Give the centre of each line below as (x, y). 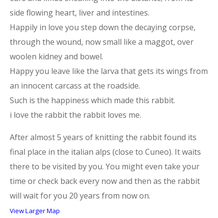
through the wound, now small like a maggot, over (102, 42)
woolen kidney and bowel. (56, 56)
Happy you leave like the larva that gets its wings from (109, 71)
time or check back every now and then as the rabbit (105, 181)
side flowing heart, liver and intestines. (80, 12)
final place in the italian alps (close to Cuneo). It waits (105, 152)
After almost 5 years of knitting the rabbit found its (103, 137)
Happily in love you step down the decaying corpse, (103, 27)
